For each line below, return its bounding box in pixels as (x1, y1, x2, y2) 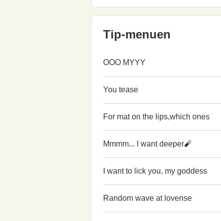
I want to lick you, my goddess (103, 167, 207, 176)
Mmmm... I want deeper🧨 (103, 140, 192, 148)
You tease (103, 85, 138, 94)
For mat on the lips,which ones (103, 112, 210, 121)
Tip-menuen (103, 27, 171, 41)
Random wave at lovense (103, 194, 192, 203)
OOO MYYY (103, 58, 146, 67)
